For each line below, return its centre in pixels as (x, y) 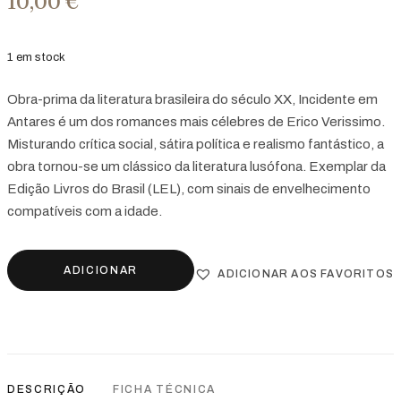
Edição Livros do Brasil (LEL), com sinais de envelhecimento (189, 188)
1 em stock (37, 57)
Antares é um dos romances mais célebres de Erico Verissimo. (196, 121)
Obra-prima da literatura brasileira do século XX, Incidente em (192, 99)
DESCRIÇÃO (47, 389)
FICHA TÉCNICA (164, 389)
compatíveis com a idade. (85, 211)
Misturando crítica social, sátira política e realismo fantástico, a (196, 144)
